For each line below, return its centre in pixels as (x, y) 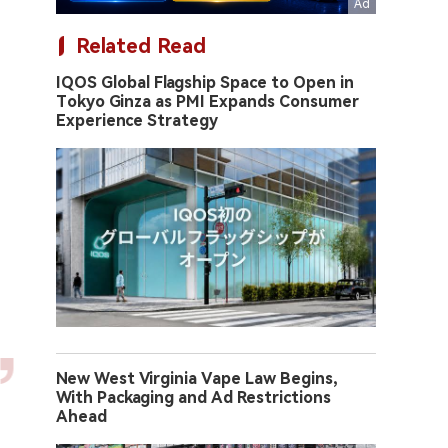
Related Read (141, 46)
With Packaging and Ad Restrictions (193, 398)
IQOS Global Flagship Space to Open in (205, 82)
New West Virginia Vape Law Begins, (197, 379)
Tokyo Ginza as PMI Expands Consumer (207, 101)
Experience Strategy (137, 120)
